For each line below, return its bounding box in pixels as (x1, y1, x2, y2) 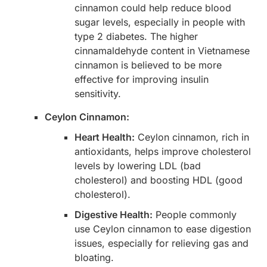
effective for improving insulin (74, 73, 209, 86)
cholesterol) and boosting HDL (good (74, 174, 243, 187)
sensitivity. (74, 88, 121, 100)
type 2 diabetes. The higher (74, 30, 198, 43)
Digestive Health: (74, 209, 153, 221)
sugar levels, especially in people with (74, 16, 245, 29)
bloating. (74, 252, 114, 264)
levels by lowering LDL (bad (74, 160, 201, 172)
